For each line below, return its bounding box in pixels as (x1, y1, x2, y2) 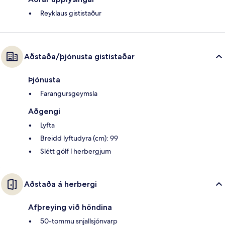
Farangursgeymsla (40, 89, 97, 98)
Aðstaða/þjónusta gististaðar (24, 52, 135, 62)
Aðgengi (28, 106, 60, 117)
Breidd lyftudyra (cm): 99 (40, 134, 118, 143)
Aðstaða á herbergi (24, 179, 97, 189)
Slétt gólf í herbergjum (40, 147, 111, 156)
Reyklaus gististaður (40, 9, 101, 18)
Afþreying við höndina (28, 202, 112, 212)
